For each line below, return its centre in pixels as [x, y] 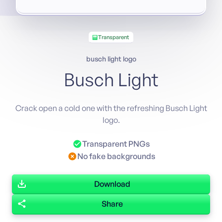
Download [112, 184]
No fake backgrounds [116, 156]
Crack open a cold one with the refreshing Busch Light [111, 108]
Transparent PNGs [116, 143]
